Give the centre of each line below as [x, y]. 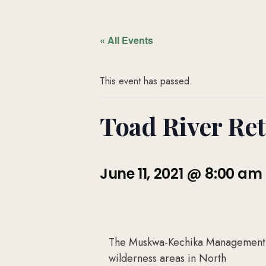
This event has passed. [146, 81]
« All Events [126, 40]
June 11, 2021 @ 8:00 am [181, 174]
